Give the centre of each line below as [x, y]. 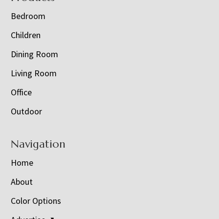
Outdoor [27, 111]
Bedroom [28, 16]
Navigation [38, 144]
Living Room [34, 73]
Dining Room [35, 54]
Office [22, 92]
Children [26, 35]
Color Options [36, 201]
